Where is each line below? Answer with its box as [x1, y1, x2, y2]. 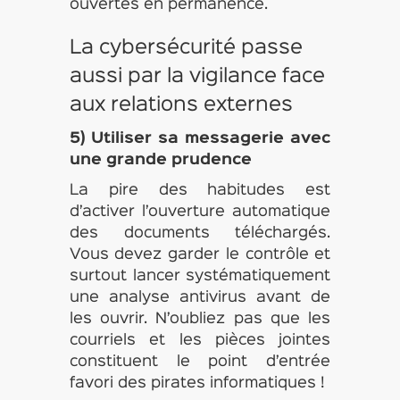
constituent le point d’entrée [69, 355, 331, 369]
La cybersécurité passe [69, 39, 303, 57]
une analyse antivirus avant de [69, 291, 331, 304]
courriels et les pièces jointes [69, 334, 331, 347]
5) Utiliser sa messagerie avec [69, 132, 331, 146]
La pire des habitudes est [69, 184, 331, 197]
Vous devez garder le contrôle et [69, 248, 331, 262]
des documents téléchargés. [69, 227, 331, 240]
